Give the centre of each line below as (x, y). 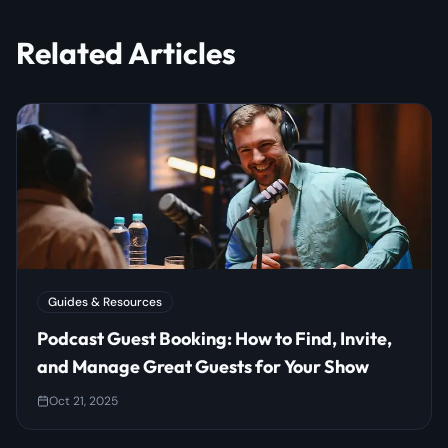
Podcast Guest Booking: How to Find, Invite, (214, 339)
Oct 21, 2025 (83, 401)
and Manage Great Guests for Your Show (203, 367)
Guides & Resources (105, 302)
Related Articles (126, 52)
